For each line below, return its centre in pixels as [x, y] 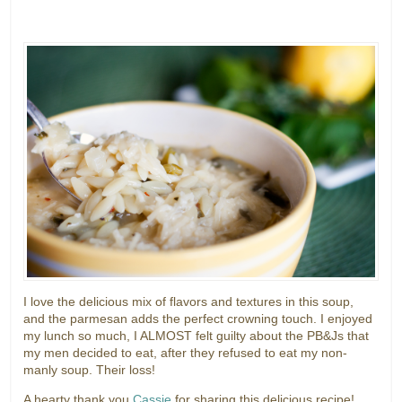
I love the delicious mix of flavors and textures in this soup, [189, 302]
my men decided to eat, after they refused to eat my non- [186, 353]
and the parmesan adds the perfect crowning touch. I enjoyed [198, 319]
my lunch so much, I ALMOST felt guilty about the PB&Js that [197, 336]
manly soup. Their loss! [90, 370]
